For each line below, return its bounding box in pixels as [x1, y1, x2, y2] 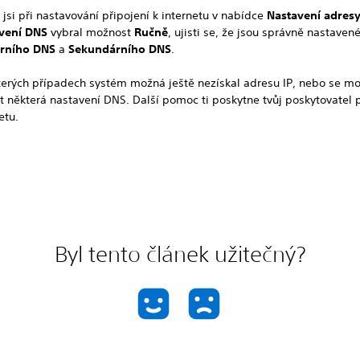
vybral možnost [47, 24, 135, 39]
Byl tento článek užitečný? [54, 240, 305, 267]
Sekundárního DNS [68, 41, 172, 56]
